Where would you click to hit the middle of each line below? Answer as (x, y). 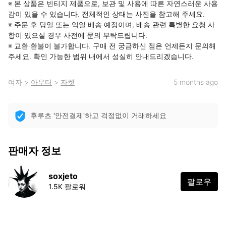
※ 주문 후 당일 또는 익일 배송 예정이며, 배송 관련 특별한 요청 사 (111, 24)
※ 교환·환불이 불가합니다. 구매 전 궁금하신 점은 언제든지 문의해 (112, 46)
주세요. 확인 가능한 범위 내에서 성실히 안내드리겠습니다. (101, 56)
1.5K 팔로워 (67, 186)
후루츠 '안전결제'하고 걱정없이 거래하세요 (98, 115)
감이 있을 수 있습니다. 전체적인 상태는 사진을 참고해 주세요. (106, 14)
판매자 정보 (35, 151)
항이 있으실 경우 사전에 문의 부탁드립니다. (78, 35)
